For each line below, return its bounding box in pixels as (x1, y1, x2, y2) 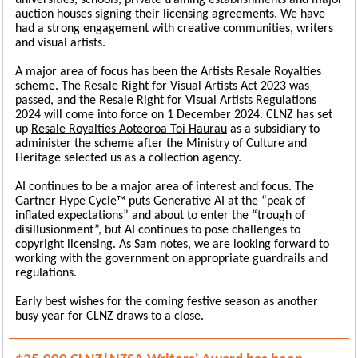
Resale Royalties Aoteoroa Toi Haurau (31, 123, 227, 136)
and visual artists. (15, 37, 105, 50)
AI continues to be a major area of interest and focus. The (15, 181, 314, 193)
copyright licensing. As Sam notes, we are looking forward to (15, 238, 329, 251)
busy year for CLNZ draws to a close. (15, 310, 207, 323)
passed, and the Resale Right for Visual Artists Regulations (15, 94, 316, 107)
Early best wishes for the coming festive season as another (15, 296, 318, 308)
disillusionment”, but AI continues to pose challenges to (15, 224, 300, 237)
